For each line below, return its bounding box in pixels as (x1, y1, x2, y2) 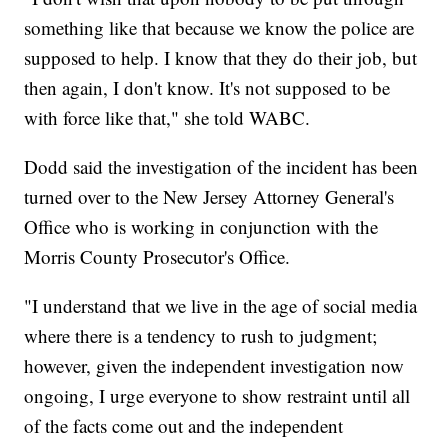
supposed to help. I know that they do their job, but (24, 45, 418, 71)
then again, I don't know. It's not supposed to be (24, 75, 391, 101)
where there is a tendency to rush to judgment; (24, 323, 378, 349)
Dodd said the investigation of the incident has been (24, 154, 419, 180)
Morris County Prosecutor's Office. (24, 244, 291, 270)
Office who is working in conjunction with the (24, 214, 379, 240)
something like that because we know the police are (24, 15, 415, 41)
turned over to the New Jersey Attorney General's (24, 184, 395, 210)
